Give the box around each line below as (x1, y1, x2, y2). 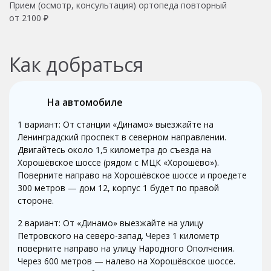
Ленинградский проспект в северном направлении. (18, 131, 226, 143)
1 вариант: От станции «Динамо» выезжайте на (18, 118, 214, 130)
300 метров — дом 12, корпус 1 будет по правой (18, 181, 219, 194)
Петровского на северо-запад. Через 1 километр (18, 229, 220, 241)
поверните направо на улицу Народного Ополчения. (18, 242, 234, 254)
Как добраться (9, 51, 143, 77)
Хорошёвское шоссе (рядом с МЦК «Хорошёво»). (18, 156, 219, 168)
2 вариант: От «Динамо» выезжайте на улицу (18, 217, 203, 229)
